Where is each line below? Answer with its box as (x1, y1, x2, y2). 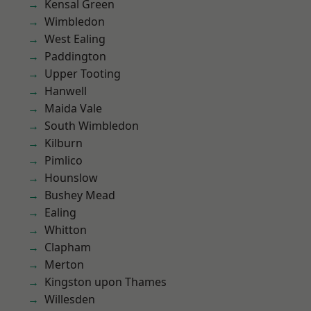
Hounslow (44, 170, 98, 185)
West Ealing (44, 31, 106, 47)
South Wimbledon (44, 118, 139, 133)
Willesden (44, 292, 95, 307)
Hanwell (44, 83, 87, 99)
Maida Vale (44, 101, 102, 116)
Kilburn (44, 135, 83, 151)
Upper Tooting (44, 66, 121, 81)
